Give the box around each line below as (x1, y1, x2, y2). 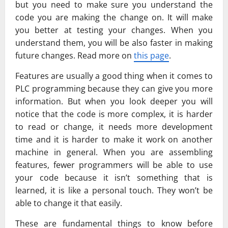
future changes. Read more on (15, 50, 134, 62)
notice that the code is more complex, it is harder (15, 108, 213, 120)
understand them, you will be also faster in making (15, 37, 213, 49)
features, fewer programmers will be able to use (15, 159, 213, 171)
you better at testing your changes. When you (15, 24, 213, 36)
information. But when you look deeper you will (15, 96, 213, 107)
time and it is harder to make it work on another (15, 134, 213, 146)
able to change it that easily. (15, 197, 122, 209)
